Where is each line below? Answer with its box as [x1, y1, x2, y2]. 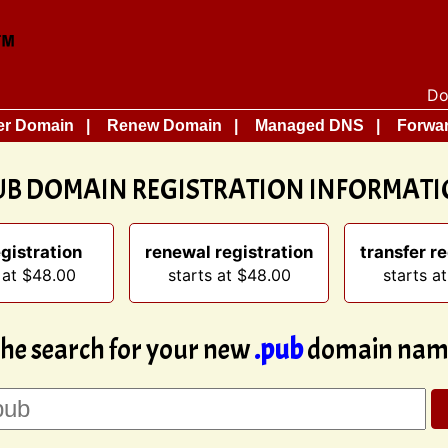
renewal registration [145, 242, 313, 262]
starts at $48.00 [167, 265, 291, 285]
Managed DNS [255, 117, 364, 134]
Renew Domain [107, 117, 222, 134]
